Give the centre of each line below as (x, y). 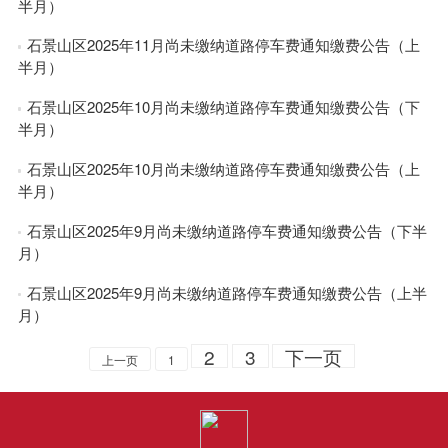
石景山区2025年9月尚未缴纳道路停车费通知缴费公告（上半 (227, 293)
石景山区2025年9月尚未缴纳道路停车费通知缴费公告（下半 (227, 231)
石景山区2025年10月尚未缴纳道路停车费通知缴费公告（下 (224, 107)
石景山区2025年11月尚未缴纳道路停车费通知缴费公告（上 (224, 45)
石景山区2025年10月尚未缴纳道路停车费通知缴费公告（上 (224, 169)
